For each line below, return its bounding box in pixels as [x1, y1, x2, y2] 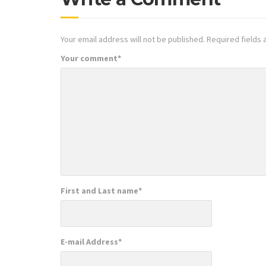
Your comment [61, 52, 118, 64]
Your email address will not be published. [61, 34, 205, 45]
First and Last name [61, 185, 138, 196]
